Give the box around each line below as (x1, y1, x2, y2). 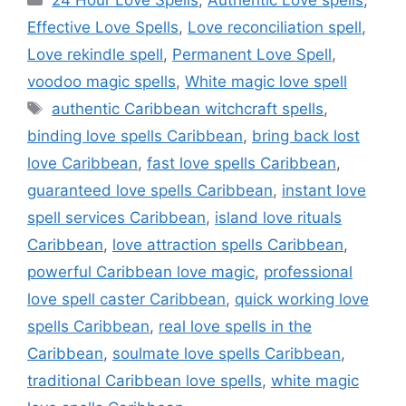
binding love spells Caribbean (27, 127, 243, 146)
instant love (282, 181, 366, 200)
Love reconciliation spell (188, 18, 362, 37)
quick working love (235, 290, 369, 309)
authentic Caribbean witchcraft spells (52, 100, 324, 119)
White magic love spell (185, 72, 347, 92)
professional (264, 263, 353, 282)
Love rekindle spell (27, 45, 163, 64)
